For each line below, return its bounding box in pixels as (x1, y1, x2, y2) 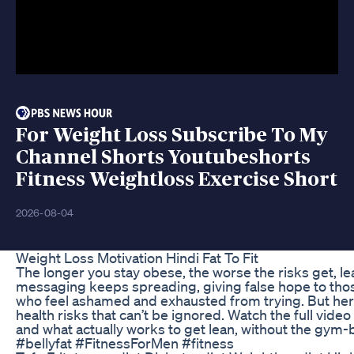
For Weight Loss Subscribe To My (16, 125, 328, 145)
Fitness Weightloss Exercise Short (16, 169, 337, 190)
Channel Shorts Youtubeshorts (16, 147, 311, 168)
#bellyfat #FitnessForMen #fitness (16, 333, 234, 352)
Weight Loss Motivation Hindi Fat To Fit (16, 248, 258, 266)
